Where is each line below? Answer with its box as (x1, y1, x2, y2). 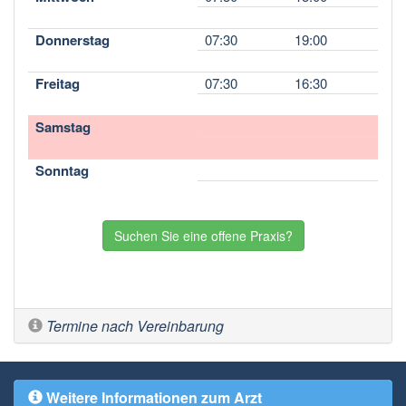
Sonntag (35, 159, 89, 180)
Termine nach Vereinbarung (46, 314, 224, 336)
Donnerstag (35, 29, 110, 50)
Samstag (35, 116, 91, 137)
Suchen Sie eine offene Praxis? (113, 226, 293, 245)
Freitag (35, 72, 80, 93)
